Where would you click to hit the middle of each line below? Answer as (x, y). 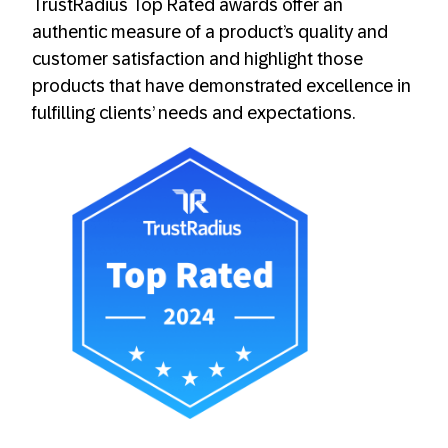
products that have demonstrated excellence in (221, 86)
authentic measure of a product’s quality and (210, 32)
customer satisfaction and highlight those (197, 59)
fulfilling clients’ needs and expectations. (193, 113)
